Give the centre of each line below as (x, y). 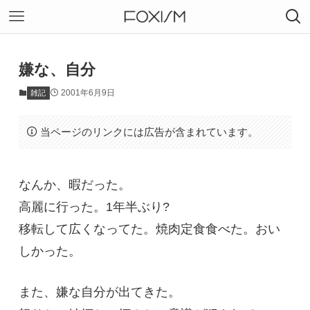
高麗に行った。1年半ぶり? (94, 207)
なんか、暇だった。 (74, 184)
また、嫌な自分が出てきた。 (99, 292)
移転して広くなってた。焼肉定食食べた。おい (149, 229)
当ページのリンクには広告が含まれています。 (149, 131)
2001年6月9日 (88, 93)
